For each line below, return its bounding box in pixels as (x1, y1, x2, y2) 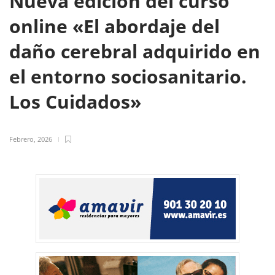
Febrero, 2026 (9, 134, 52, 144)
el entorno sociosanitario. (9, 64, 247, 89)
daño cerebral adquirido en (9, 39, 260, 64)
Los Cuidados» (9, 89, 146, 114)
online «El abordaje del (9, 14, 220, 39)
